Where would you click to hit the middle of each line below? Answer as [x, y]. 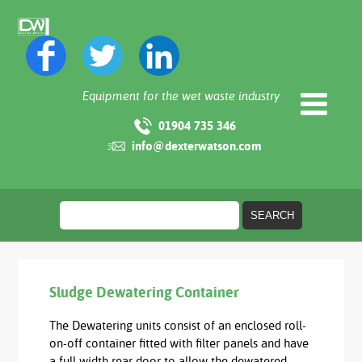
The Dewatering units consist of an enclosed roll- [177, 326]
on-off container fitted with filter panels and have [179, 344]
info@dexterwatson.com [197, 146]
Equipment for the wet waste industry [181, 96]
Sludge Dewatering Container [144, 292]
